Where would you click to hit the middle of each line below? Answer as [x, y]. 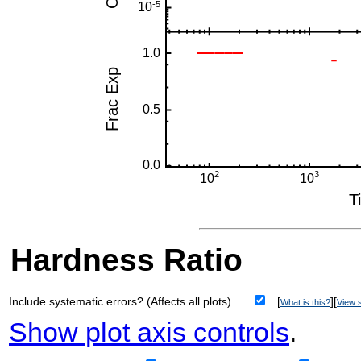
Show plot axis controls [149, 332]
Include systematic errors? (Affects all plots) [120, 302]
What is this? [305, 303]
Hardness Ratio [127, 260]
